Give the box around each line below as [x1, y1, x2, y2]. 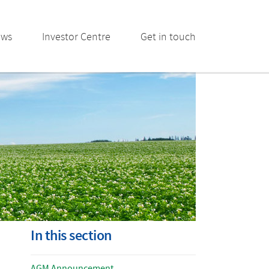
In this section [31, 226, 112, 246]
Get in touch [141, 30, 196, 44]
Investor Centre [42, 30, 110, 44]
